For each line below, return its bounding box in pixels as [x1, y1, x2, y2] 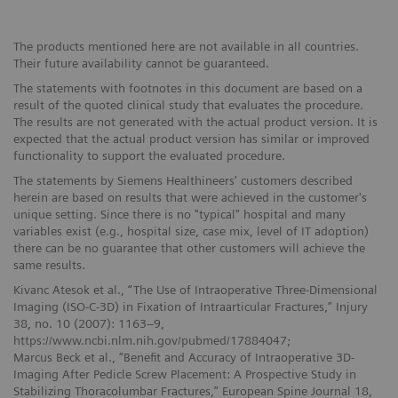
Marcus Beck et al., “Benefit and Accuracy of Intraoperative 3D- [13, 350, 354, 365]
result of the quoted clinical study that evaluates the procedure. [13, 98, 363, 113]
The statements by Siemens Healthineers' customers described [13, 173, 353, 188]
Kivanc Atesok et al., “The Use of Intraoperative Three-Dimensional [13, 283, 378, 298]
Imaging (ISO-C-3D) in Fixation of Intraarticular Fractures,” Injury [13, 299, 368, 314]
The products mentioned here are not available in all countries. [13, 39, 359, 54]
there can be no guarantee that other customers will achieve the [13, 241, 365, 256]
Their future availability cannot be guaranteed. [13, 56, 269, 71]
